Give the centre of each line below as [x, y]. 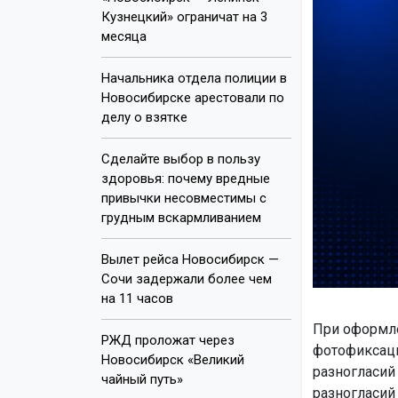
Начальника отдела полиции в [194, 78]
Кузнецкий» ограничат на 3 [184, 16]
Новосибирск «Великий [173, 359]
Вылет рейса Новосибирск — [190, 259]
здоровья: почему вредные [186, 178]
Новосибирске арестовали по [193, 97]
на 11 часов [137, 298]
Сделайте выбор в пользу [181, 159]
